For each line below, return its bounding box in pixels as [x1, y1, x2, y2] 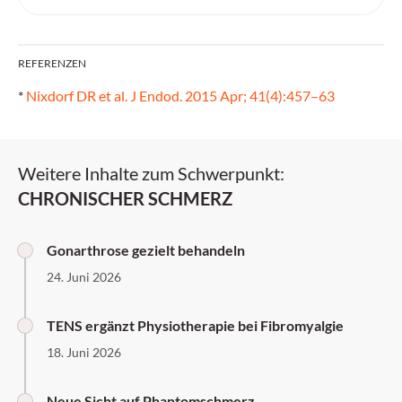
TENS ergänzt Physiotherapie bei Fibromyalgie [47, 317, 344, 334]
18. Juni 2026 [47, 345, 121, 360]
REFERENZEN [18, 57, 86, 70]
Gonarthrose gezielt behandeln [47, 241, 245, 258]
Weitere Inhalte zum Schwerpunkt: [18, 162, 284, 184]
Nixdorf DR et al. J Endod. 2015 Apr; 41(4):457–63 [26, 87, 335, 104]
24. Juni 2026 [47, 269, 121, 284]
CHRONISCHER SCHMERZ [18, 188, 232, 209]
